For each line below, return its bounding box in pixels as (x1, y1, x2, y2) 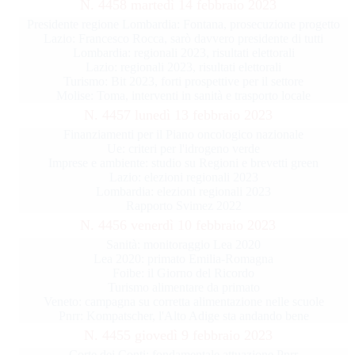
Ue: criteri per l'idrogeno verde (107, 142, 261, 156)
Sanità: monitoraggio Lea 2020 (106, 238, 261, 252)
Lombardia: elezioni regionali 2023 (96, 185, 272, 199)
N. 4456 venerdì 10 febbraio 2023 (80, 217, 277, 234)
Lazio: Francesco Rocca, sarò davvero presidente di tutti (44, 32, 324, 46)
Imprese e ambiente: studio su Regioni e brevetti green (48, 156, 319, 170)
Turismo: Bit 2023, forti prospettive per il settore (63, 74, 304, 89)
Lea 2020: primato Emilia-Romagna (94, 252, 274, 266)
